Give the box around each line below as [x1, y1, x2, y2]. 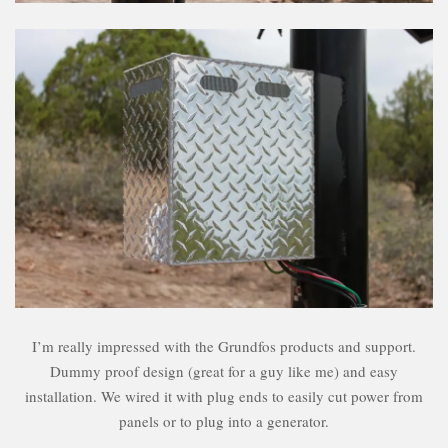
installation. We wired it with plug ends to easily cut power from [25, 386, 423, 407]
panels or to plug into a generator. [119, 411, 329, 432]
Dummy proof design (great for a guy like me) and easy [50, 361, 398, 382]
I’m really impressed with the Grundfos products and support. [32, 336, 416, 357]
